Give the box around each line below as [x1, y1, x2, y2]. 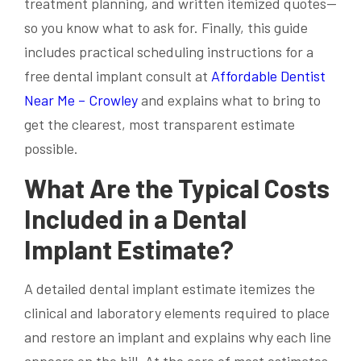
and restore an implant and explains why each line [24, 328, 331, 346]
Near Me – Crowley [24, 91, 138, 110]
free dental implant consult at [24, 67, 211, 85]
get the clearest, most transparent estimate [24, 115, 295, 134]
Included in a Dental [24, 203, 247, 234]
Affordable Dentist [211, 67, 326, 85]
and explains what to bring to [138, 91, 321, 110]
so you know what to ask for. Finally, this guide [24, 19, 308, 37]
